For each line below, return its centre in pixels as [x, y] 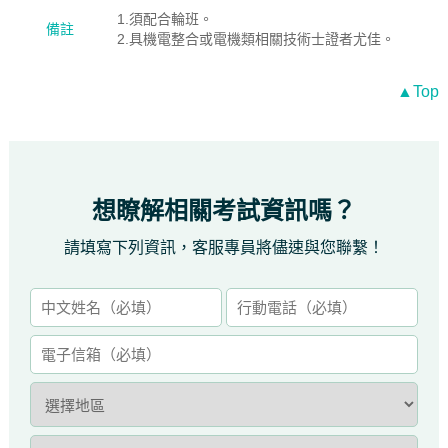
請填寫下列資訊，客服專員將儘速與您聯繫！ [224, 247]
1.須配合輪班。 [164, 19]
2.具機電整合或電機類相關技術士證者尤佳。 [255, 39]
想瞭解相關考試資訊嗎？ [224, 210]
